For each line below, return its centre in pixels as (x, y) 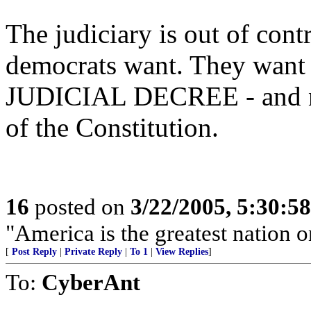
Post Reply (34, 251)
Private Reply (93, 251)
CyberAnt (91, 282)
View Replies (182, 251)
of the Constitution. (112, 127)
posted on (80, 206)
